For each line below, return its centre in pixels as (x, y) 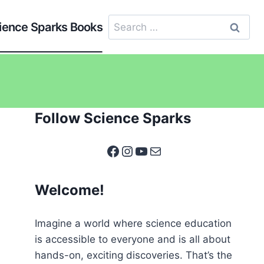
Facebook (138, 150)
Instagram (154, 150)
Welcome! (70, 190)
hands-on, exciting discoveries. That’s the (134, 255)
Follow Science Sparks (113, 118)
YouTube (163, 150)
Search (124, 22)
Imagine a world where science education (133, 223)
